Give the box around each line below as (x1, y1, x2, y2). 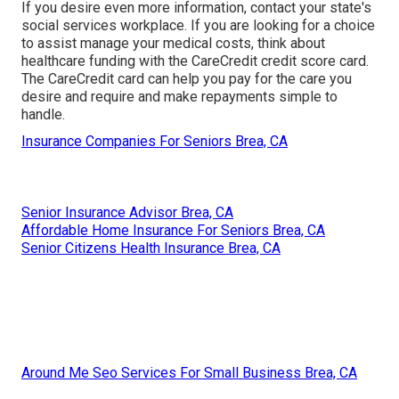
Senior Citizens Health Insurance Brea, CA (21, 239, 281, 256)
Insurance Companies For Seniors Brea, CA (21, 132, 288, 150)
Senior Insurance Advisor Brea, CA (21, 203, 233, 221)
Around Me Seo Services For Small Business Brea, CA (21, 363, 357, 381)
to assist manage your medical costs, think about (21, 34, 325, 52)
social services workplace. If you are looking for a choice (21, 16, 375, 34)
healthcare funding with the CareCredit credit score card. (21, 52, 369, 69)
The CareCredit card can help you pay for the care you (21, 69, 352, 87)
